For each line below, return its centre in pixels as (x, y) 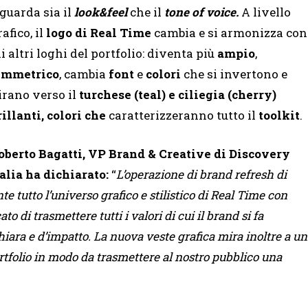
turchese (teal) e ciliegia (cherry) (178, 95)
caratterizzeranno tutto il (184, 115)
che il (146, 12)
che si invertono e (234, 74)
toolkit (279, 115)
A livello (265, 12)
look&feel (101, 12)
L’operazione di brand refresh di (201, 175)
